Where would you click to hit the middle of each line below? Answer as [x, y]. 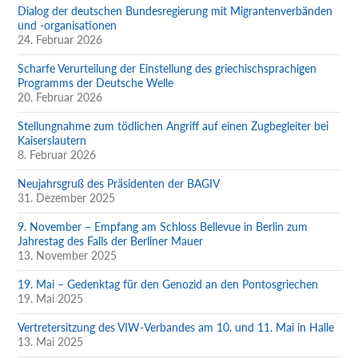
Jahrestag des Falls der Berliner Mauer [111, 241]
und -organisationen [68, 25]
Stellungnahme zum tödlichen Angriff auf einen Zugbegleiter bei [173, 125]
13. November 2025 [68, 255]
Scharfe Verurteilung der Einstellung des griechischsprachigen [167, 68]
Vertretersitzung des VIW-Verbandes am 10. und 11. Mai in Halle [176, 327]
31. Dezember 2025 [67, 197]
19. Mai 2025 [51, 298]
